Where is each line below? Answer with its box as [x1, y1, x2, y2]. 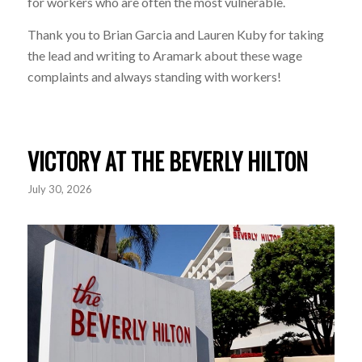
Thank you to [27, 27, 103, 42]
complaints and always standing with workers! [27, 69, 281, 84]
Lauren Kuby [196, 27, 267, 42]
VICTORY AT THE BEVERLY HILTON [27, 144, 308, 178]
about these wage [201, 48, 302, 63]
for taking [266, 27, 324, 42]
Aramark [152, 48, 202, 63]
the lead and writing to [27, 48, 153, 63]
